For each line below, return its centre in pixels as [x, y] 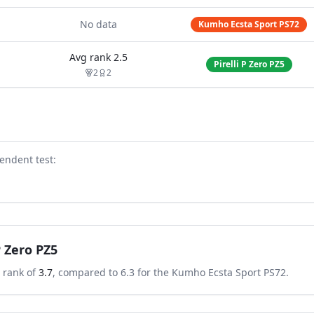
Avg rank [91, 57]
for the [153, 272]
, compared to [87, 272]
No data [98, 24]
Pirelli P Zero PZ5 [249, 64]
